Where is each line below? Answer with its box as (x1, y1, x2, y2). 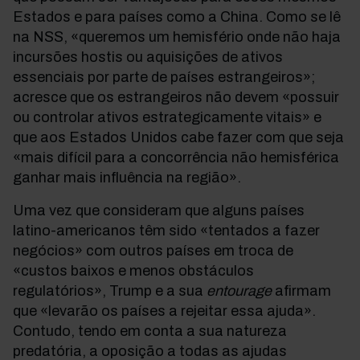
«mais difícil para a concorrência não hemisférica (13, 149, 339, 166)
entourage (207, 283, 272, 299)
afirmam (272, 283, 331, 299)
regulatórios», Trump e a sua (13, 283, 207, 299)
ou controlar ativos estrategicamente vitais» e (13, 109, 321, 125)
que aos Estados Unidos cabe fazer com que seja (13, 129, 344, 145)
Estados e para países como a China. (13, 9, 266, 25)
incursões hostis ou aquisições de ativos (13, 49, 283, 65)
